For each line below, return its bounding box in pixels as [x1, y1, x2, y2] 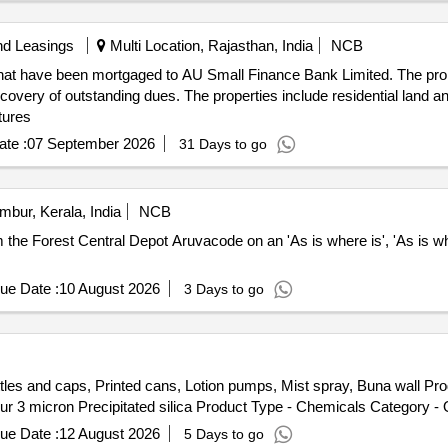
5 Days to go [183, 426, 264, 442]
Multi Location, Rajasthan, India [105, 37, 313, 54]
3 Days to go [183, 281, 264, 297]
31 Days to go [178, 136, 267, 152]
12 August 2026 [58, 425, 160, 442]
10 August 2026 [58, 280, 160, 297]
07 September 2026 [26, 135, 155, 152]
